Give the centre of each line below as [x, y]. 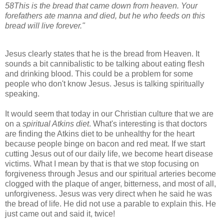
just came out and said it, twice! [60, 213]
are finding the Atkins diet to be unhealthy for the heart [100, 133]
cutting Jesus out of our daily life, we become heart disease [109, 153]
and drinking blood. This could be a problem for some [99, 73]
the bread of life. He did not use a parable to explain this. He [110, 203]
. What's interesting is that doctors [148, 123]
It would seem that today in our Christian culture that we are [109, 113]
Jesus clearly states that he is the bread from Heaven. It [102, 53]
